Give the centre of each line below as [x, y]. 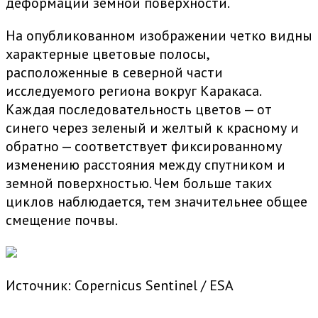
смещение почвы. [62, 220]
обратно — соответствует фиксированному [144, 147]
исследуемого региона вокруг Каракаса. [133, 91]
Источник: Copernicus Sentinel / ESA [120, 286]
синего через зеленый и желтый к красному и [152, 128]
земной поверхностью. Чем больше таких [139, 183]
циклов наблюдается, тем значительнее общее [157, 202]
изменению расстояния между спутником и [146, 165]
